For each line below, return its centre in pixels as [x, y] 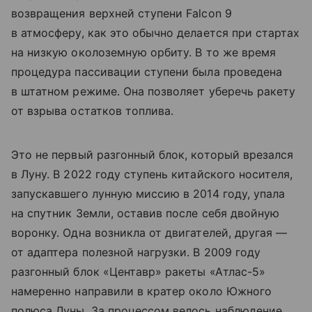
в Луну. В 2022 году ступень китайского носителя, [152, 174]
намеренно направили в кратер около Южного [141, 291]
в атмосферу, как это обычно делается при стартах [156, 32]
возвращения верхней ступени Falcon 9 [122, 13]
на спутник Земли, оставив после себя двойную [146, 213]
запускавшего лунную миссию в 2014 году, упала [148, 193]
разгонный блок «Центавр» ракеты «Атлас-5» [138, 271]
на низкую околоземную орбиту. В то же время [144, 52]
